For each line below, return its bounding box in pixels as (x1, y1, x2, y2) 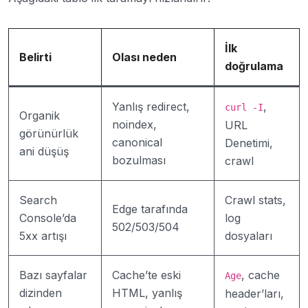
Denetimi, (225, 136, 273, 150)
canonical (112, 135, 162, 149)
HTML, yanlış (112, 286, 182, 300)
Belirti (19, 50, 52, 64)
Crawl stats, (225, 193, 286, 207)
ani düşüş (19, 144, 69, 158)
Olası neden (112, 50, 177, 64)
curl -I (225, 102, 263, 113)
